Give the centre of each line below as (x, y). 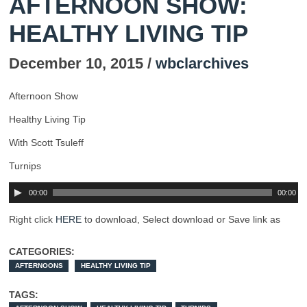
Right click (32, 220)
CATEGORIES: (42, 252)
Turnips (25, 166)
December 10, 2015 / (82, 64)
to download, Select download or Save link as (181, 220)
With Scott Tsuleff (46, 143)
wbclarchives (202, 64)
